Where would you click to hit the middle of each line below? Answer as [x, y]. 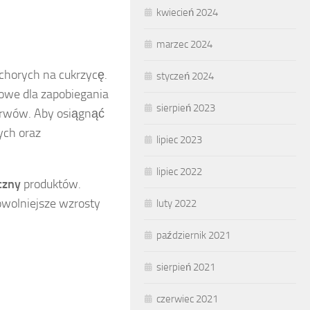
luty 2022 [176, 203]
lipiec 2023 [179, 140]
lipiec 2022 [179, 172]
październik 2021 [193, 235]
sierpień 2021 [186, 267]
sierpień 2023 [186, 108]
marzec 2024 [184, 44]
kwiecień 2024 [187, 12]
